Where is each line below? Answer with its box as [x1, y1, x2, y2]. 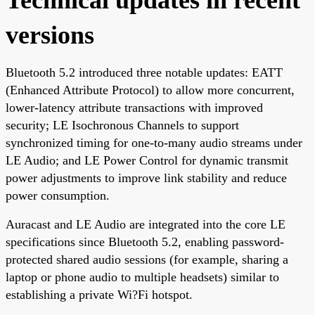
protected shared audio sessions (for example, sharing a [6, 252, 288, 266]
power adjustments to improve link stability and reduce [6, 170, 287, 185]
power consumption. [6, 188, 110, 202]
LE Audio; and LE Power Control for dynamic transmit [6, 153, 288, 167]
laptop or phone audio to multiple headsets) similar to [6, 269, 279, 284]
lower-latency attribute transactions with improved [6, 100, 263, 115]
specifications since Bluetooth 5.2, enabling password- [6, 234, 284, 249]
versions [6, 20, 94, 49]
